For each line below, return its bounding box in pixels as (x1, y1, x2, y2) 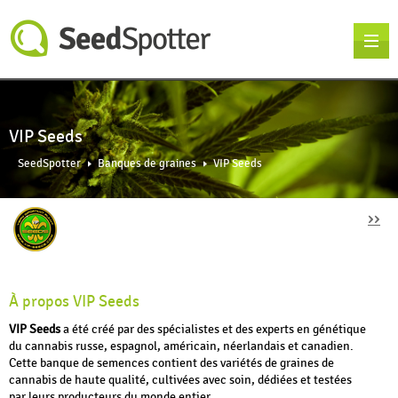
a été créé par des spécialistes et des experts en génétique (60, 322, 366, 338)
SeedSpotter (18, 157, 81, 171)
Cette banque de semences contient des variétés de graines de (9, 355, 334, 371)
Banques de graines (98, 157, 196, 171)
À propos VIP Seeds (9, 292, 139, 312)
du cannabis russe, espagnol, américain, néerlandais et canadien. (9, 338, 354, 354)
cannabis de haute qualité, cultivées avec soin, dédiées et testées (9, 372, 352, 388)
